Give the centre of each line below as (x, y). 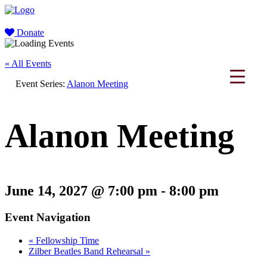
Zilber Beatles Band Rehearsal (87, 251)
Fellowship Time (66, 240)
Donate (29, 32)
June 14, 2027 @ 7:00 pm (81, 190)
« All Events (28, 63)
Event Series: (41, 84)
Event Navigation (48, 217)
